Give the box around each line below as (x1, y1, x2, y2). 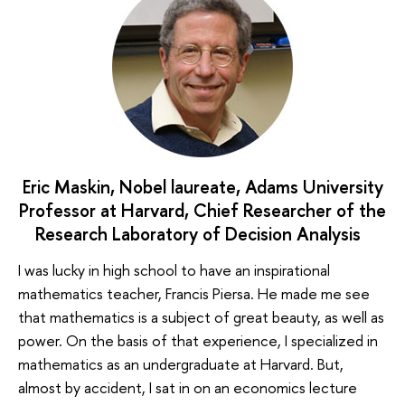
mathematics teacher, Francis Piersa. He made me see (18, 282, 370, 304)
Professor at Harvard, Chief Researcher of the (19, 198, 386, 223)
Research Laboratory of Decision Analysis (35, 221, 370, 247)
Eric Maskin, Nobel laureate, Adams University (22, 174, 383, 200)
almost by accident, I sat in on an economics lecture (18, 376, 357, 398)
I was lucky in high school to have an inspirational (18, 259, 330, 280)
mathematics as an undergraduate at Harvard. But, (18, 353, 344, 374)
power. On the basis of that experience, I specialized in (18, 329, 378, 351)
